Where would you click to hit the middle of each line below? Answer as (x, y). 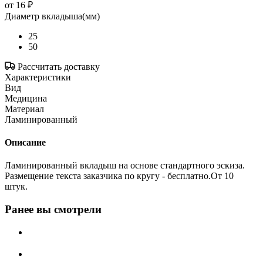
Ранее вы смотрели (53, 210)
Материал (24, 109)
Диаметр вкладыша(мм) (52, 16)
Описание (25, 143)
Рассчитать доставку (59, 66)
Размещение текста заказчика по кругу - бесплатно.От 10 (119, 176)
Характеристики (38, 77)
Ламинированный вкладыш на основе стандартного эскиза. (125, 166)
